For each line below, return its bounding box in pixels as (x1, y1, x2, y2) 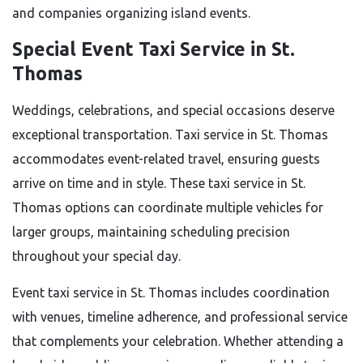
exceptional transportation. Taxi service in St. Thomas (12, 127, 328, 142)
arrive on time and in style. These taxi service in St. (12, 176, 305, 190)
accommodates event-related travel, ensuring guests (12, 152, 320, 166)
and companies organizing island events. (12, 6, 250, 20)
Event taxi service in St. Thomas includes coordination (12, 285, 330, 300)
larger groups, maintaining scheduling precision (12, 224, 290, 239)
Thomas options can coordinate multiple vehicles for (12, 200, 323, 215)
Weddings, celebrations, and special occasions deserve (12, 103, 335, 117)
